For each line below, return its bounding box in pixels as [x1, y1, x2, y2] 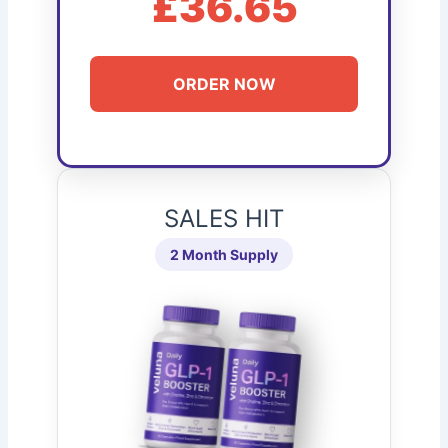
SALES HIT [164, 204, 284, 234]
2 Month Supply [170, 246, 278, 264]
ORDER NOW [172, 73, 276, 94]
